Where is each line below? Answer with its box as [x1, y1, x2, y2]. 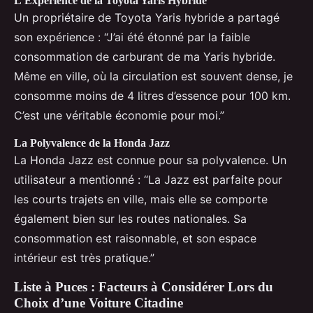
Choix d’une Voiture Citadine [14, 295, 183, 310]
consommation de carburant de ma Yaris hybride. [14, 49, 275, 64]
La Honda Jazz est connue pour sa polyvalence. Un [14, 152, 286, 167]
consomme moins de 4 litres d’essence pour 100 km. [14, 88, 291, 103]
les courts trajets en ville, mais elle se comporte [14, 191, 268, 206]
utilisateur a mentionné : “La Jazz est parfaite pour [14, 172, 282, 187]
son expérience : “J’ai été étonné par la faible [14, 29, 250, 44]
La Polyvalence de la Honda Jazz [14, 136, 170, 149]
